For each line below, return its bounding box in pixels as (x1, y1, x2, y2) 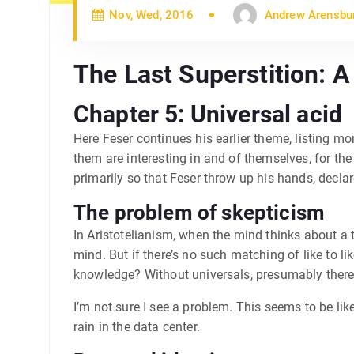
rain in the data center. (73, 318, 200, 334)
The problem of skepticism (73, 200, 325, 224)
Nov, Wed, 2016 (106, 7, 194, 22)
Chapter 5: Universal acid (73, 100, 342, 128)
